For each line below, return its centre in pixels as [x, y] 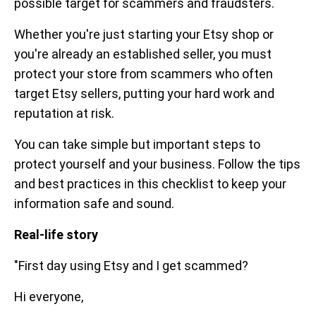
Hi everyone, [49, 297]
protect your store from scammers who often [144, 74]
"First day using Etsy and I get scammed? [131, 266]
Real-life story [56, 235]
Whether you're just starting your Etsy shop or [144, 34]
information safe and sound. [94, 203]
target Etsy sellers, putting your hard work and [144, 93]
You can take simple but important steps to [137, 144]
